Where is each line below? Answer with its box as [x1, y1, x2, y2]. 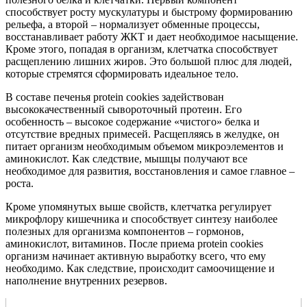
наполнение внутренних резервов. [5, 274, 167, 286]
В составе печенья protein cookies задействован [5, 90, 224, 103]
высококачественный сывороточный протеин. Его [5, 103, 242, 115]
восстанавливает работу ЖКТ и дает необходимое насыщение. [5, 30, 298, 42]
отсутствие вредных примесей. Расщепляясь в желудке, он [5, 127, 280, 140]
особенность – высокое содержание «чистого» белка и [5, 115, 260, 127]
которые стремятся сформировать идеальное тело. [5, 67, 238, 79]
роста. [5, 177, 34, 189]
